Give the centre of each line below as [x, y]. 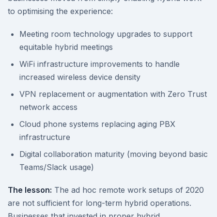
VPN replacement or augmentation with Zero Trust [113, 94]
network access [48, 107]
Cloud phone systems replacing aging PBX [97, 124]
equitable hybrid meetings [66, 47]
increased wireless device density [80, 77]
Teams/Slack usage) [57, 167]
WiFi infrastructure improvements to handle [100, 64]
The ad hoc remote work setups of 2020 [128, 190]
